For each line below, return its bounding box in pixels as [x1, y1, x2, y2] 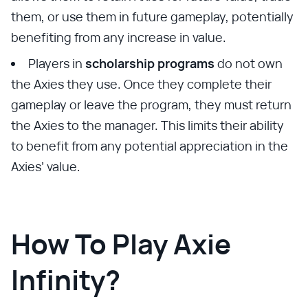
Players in [28, 54, 85, 71]
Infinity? [11, 260, 120, 298]
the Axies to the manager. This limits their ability [11, 116, 284, 133]
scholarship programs [85, 54, 217, 71]
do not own [217, 54, 283, 71]
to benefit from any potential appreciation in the [11, 137, 288, 154]
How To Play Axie [11, 224, 231, 263]
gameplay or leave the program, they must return [11, 96, 291, 113]
